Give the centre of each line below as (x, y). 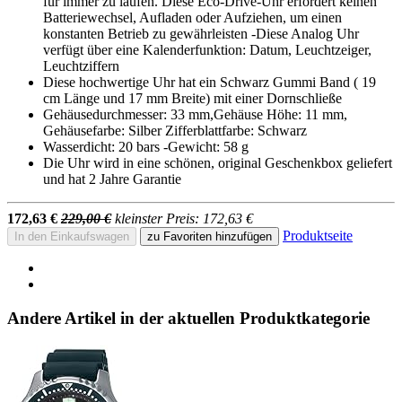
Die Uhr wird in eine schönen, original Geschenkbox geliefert (218, 162)
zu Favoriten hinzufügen (210, 236)
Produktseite (318, 235)
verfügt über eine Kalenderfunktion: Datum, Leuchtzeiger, (207, 49)
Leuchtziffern (81, 66)
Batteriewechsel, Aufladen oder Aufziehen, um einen (192, 17)
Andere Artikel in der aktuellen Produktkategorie (188, 319)
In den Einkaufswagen (72, 236)
